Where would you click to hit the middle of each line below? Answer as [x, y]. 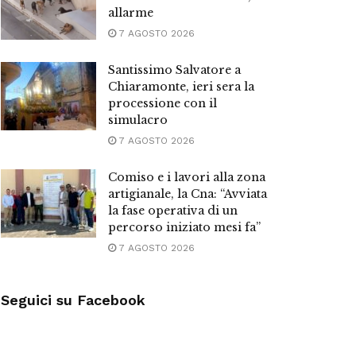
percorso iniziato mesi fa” [184, 228]
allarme [131, 13]
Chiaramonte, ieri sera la [181, 87]
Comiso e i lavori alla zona [187, 178]
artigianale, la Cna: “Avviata [188, 194]
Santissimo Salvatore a [174, 70]
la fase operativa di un [173, 211]
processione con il [163, 104]
